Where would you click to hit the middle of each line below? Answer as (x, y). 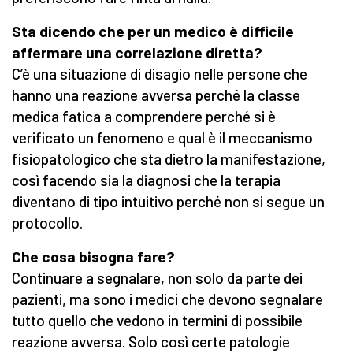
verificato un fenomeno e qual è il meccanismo (162, 138)
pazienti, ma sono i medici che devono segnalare (167, 299)
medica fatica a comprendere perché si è (144, 117)
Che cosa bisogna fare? (93, 257)
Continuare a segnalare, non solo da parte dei (157, 278)
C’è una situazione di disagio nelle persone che (160, 74)
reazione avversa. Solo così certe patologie (151, 342)
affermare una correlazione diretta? (137, 53)
